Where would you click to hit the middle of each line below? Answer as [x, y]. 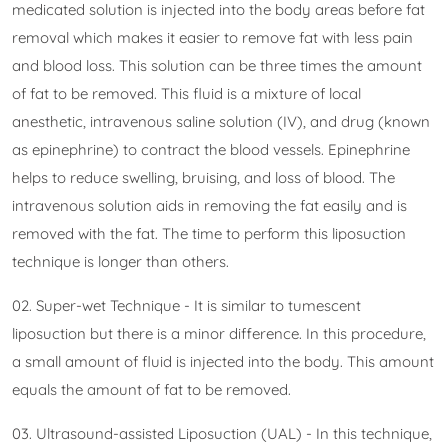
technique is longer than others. [120, 261]
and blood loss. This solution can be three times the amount [217, 65]
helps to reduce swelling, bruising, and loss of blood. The [203, 177]
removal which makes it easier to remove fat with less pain [212, 37]
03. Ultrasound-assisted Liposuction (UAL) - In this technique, [222, 433]
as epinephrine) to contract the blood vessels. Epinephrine [211, 149]
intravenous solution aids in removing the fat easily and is [209, 205]
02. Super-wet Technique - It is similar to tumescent [186, 305]
